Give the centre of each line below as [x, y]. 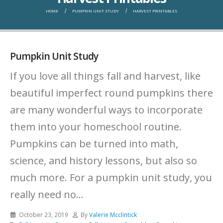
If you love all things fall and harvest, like [105, 76]
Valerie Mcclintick [113, 214]
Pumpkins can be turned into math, [94, 143]
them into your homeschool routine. [96, 126]
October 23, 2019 [43, 214]
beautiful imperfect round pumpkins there [111, 93]
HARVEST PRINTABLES [155, 11]
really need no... [47, 194]
